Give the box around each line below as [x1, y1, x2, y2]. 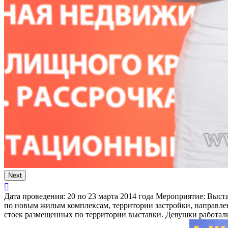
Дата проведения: [4, 192, 65, 201]
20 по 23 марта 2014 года [65, 192, 154, 201]
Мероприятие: [156, 192, 205, 201]
